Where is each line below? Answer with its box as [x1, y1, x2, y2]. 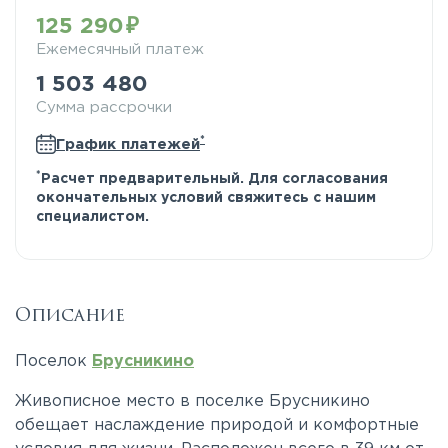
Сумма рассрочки [36, 101, 172, 114]
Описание [15, 302, 125, 328]
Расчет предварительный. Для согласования [41, 173, 388, 185]
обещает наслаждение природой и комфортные [15, 418, 419, 433]
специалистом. [36, 211, 149, 223]
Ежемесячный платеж [36, 43, 204, 56]
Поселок [15, 354, 92, 369]
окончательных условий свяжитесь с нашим [36, 192, 376, 204]
